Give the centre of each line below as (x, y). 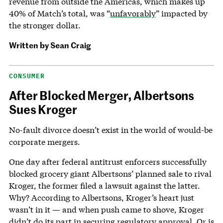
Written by (29, 45)
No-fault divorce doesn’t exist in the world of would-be (111, 129)
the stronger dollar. (45, 25)
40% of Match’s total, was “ (59, 13)
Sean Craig (70, 45)
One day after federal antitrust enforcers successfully (108, 161)
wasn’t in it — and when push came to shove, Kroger (106, 209)
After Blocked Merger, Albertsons (101, 95)
